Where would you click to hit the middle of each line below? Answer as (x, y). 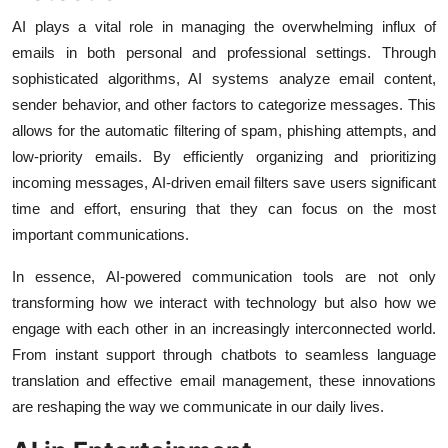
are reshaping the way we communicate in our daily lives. (198, 407)
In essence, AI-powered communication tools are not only (224, 277)
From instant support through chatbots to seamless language (224, 355)
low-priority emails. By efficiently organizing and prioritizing (224, 157)
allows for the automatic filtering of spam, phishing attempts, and (224, 131)
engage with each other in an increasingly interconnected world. (224, 329)
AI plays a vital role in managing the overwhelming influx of (224, 27)
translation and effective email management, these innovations (224, 381)
